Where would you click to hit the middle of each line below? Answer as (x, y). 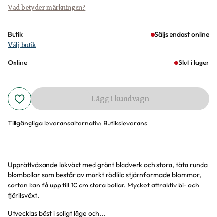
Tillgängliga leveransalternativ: (55, 123)
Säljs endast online (182, 34)
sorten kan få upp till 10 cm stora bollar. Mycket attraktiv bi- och (103, 185)
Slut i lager (194, 62)
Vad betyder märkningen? (47, 8)
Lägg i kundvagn (120, 99)
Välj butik (22, 45)
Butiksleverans (125, 123)
